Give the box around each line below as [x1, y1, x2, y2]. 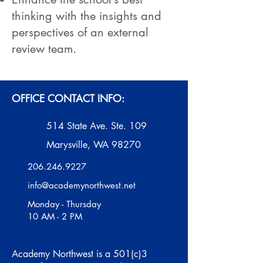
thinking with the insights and [12, 8, 161, 23]
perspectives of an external [12, 25, 149, 40]
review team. [12, 41, 76, 56]
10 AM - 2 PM [28, 211, 82, 222]
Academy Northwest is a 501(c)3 [12, 248, 147, 260]
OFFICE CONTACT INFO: [12, 92, 124, 105]
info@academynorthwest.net [28, 180, 136, 191]
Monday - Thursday [28, 198, 101, 210]
